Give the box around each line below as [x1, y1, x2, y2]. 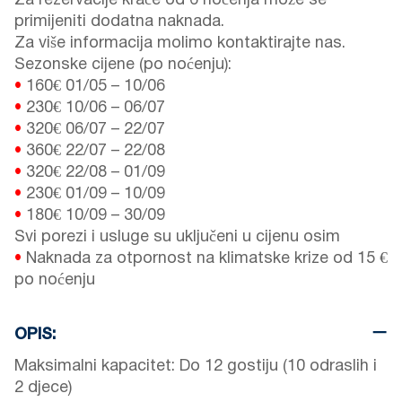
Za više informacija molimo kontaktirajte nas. [14, 36, 345, 52]
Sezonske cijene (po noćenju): [14, 57, 232, 74]
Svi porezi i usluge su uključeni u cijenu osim [14, 230, 340, 246]
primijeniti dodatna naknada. [14, 14, 224, 31]
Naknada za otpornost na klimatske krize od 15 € [26, 251, 388, 267]
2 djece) [14, 380, 72, 397]
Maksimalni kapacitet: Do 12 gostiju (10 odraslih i [14, 359, 377, 375]
